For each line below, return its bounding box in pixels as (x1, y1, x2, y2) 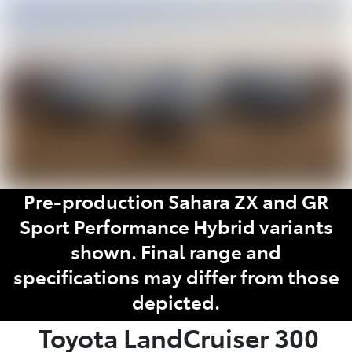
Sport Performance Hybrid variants (19, 212, 333, 239)
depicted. (132, 288, 220, 314)
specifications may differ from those (13, 262, 339, 289)
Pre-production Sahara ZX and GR (23, 187, 329, 214)
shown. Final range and (71, 237, 281, 264)
